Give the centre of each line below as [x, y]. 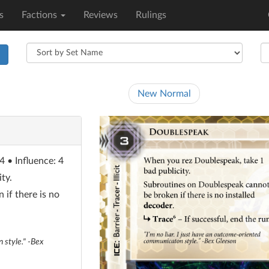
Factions [41, 15]
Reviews [101, 15]
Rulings [151, 15]
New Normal [164, 94]
